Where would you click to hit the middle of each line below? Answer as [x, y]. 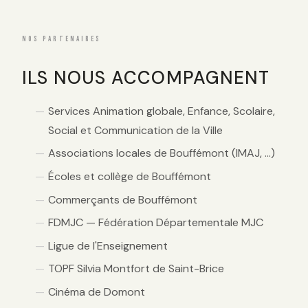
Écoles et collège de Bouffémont [130, 177]
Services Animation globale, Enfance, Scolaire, [162, 111]
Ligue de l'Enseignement [108, 245]
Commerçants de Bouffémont [123, 199]
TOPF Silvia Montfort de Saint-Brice [136, 269]
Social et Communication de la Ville [136, 130]
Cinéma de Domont [97, 292]
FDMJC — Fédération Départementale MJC [156, 223]
